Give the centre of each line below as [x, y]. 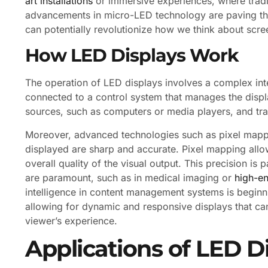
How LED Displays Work [132, 55]
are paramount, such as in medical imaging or [130, 177]
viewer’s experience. [71, 220]
